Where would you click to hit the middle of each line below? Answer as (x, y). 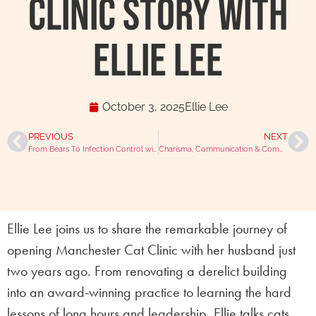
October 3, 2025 (143, 107)
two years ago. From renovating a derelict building (147, 271)
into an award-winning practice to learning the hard (149, 292)
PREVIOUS (51, 136)
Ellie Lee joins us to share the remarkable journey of (147, 229)
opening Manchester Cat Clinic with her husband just (151, 250)
